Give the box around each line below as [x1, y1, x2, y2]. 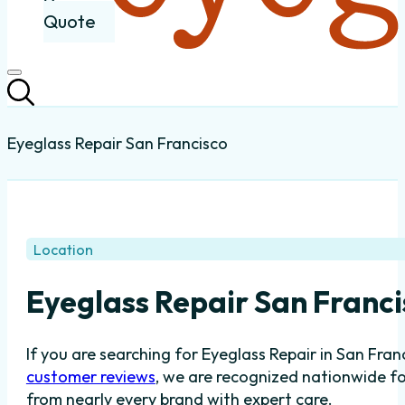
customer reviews [25, 366, 155, 388]
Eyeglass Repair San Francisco [7, 132, 228, 154]
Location [33, 240, 93, 259]
